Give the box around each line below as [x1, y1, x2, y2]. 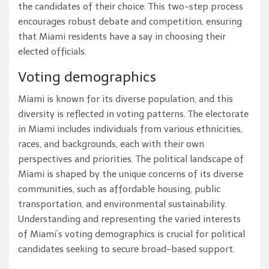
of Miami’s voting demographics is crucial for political [18, 228, 245, 240]
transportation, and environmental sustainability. [18, 198, 226, 210]
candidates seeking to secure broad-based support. [18, 243, 235, 255]
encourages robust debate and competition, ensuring [18, 16, 242, 27]
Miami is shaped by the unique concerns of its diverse [18, 168, 243, 180]
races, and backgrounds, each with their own [18, 138, 204, 150]
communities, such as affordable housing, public [18, 183, 220, 195]
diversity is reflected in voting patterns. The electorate [18, 108, 249, 119]
